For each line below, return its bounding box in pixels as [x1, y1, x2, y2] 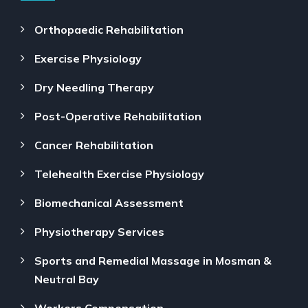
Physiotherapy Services [34, 224, 164, 239]
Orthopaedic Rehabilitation [34, 22, 184, 36]
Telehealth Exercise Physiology [34, 166, 204, 181]
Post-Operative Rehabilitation [34, 109, 201, 123]
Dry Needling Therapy [34, 80, 154, 94]
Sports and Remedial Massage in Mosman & [34, 253, 272, 267]
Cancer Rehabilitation [34, 137, 153, 152]
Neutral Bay [34, 272, 99, 286]
